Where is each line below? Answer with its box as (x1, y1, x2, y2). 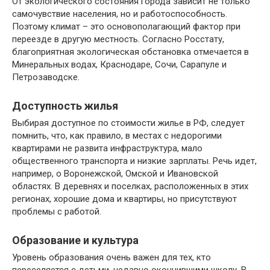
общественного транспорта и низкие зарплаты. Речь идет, (12, 155, 257, 167)
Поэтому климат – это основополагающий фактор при (12, 21, 240, 33)
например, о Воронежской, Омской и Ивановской (12, 168, 218, 180)
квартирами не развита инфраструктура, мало (12, 143, 202, 154)
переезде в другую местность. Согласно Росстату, (12, 34, 224, 45)
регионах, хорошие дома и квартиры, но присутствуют (12, 193, 237, 205)
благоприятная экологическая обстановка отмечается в (12, 46, 249, 58)
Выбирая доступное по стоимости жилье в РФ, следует (12, 118, 245, 129)
